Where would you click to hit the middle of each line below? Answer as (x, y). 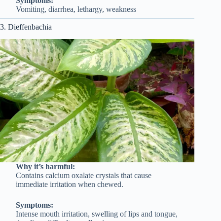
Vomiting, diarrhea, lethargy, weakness (76, 9)
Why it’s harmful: (45, 166)
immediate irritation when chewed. (69, 184)
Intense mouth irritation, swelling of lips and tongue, (96, 214)
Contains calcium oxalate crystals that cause (83, 175)
